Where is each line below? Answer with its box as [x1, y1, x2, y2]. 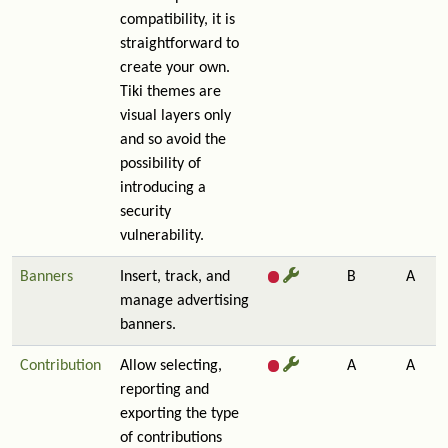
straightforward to [120, 36, 239, 52]
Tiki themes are [120, 84, 221, 100]
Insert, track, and [120, 269, 230, 285]
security [120, 204, 171, 220]
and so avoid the [120, 132, 226, 148]
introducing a [120, 180, 206, 196]
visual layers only [120, 108, 231, 124]
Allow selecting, [120, 358, 222, 374]
